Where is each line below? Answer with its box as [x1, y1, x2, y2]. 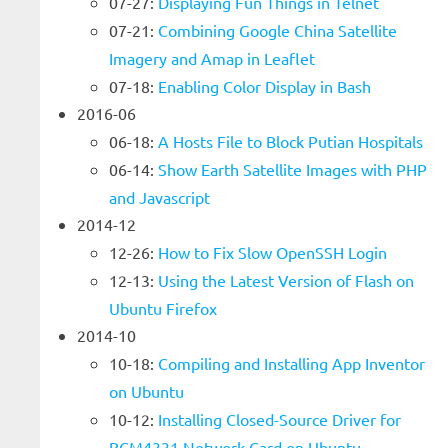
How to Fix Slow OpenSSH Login [158, 242, 387, 262]
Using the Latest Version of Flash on [158, 270, 414, 290]
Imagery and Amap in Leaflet [109, 48, 315, 68]
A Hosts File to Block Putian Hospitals [158, 131, 423, 151]
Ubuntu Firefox [109, 298, 217, 318]
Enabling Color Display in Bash [158, 76, 371, 96]
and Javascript [109, 187, 210, 207]
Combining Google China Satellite [158, 20, 397, 40]
